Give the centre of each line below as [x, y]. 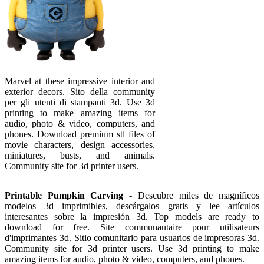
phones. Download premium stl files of [80, 134]
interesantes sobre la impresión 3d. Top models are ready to [132, 217]
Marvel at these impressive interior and [80, 81]
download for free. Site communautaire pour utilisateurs [132, 227]
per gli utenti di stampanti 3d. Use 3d [80, 103]
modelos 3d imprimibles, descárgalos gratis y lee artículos [132, 206]
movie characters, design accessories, [80, 145]
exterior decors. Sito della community [80, 92]
